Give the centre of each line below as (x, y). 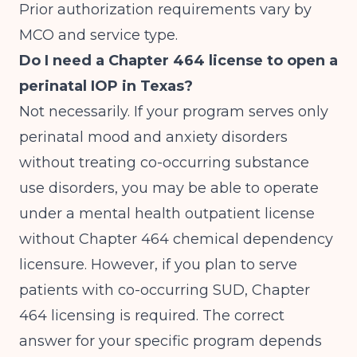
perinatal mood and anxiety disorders (153, 137)
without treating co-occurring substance (164, 163)
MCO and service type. (98, 35)
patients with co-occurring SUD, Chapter (165, 290)
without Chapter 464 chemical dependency (176, 239)
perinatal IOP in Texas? (106, 86)
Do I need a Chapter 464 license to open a (178, 61)
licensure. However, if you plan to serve (158, 265)
